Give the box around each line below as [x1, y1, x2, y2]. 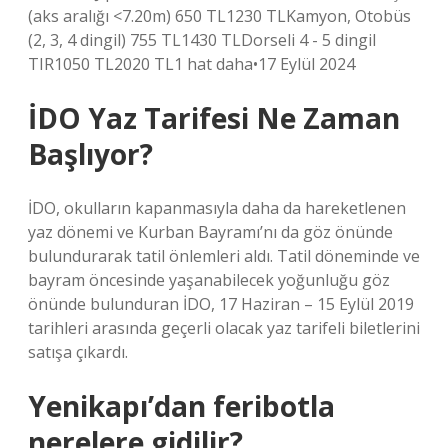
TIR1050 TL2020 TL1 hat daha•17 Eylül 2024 [28, 53, 355, 75]
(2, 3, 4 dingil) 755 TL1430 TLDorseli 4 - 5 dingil [28, 29, 376, 51]
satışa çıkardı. [28, 341, 128, 363]
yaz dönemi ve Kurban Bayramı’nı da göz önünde [28, 221, 393, 243]
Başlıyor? [28, 135, 153, 173]
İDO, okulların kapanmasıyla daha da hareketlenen [28, 197, 406, 219]
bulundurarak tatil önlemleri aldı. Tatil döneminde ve [28, 245, 420, 267]
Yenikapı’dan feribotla [28, 387, 335, 425]
